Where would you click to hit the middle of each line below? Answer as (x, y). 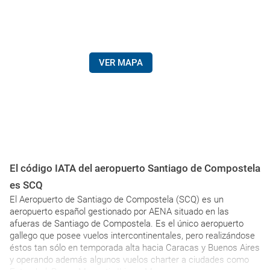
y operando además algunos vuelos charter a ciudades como (129, 260)
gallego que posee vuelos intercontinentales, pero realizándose (132, 236)
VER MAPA (121, 63)
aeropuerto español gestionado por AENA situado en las (119, 212)
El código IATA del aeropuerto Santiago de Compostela (135, 168)
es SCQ (26, 185)
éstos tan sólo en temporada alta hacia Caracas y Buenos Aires (135, 248)
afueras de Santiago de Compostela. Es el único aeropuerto (127, 224)
